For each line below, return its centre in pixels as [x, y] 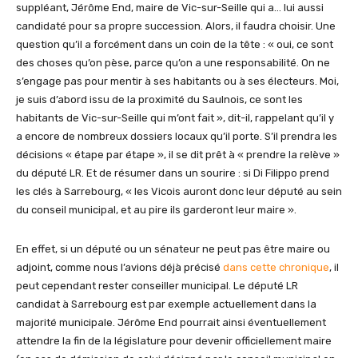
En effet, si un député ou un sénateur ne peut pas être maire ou [173, 249]
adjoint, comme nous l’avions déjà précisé [119, 267]
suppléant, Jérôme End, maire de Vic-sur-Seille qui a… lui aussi [170, 8]
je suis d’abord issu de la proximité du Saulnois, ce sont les [159, 99]
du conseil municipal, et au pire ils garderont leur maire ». [156, 210]
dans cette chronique [276, 267]
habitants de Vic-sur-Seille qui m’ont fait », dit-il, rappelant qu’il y [175, 118]
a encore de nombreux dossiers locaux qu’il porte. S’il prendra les [177, 136]
